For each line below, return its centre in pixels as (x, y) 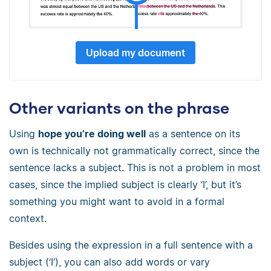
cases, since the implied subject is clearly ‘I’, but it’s (125, 184)
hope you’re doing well (92, 133)
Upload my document (135, 53)
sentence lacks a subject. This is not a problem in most (135, 167)
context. (28, 218)
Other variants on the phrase (119, 108)
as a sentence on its (193, 133)
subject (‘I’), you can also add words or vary (109, 262)
